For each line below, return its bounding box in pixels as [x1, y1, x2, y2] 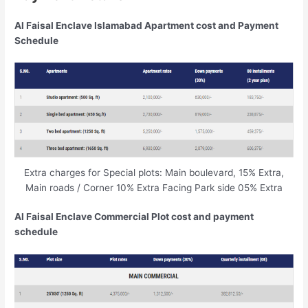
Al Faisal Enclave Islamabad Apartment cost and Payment [14, 19, 279, 31]
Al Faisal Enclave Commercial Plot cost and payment [14, 211, 254, 223]
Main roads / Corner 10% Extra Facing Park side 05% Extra [25, 181, 283, 193]
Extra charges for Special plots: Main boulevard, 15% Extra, [24, 166, 284, 178]
